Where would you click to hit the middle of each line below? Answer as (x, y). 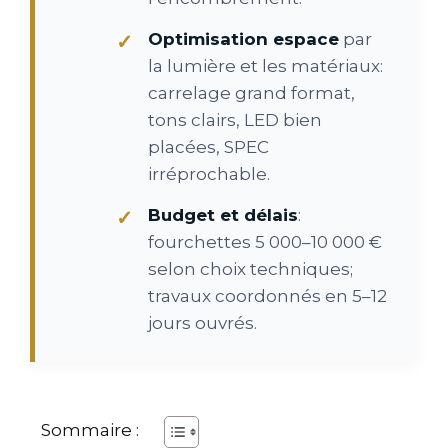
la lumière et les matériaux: (265, 65)
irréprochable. (209, 173)
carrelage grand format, (251, 92)
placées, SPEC (208, 146)
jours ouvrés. (202, 322)
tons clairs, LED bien (235, 119)
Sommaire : (90, 429)
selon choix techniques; (250, 268)
